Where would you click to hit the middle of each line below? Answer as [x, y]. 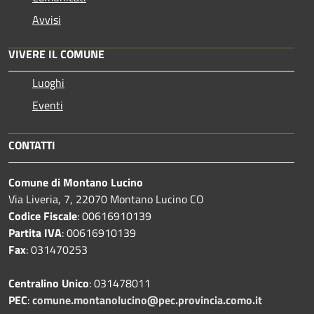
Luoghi [48, 83]
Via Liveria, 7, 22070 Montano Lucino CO [106, 199]
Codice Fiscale [43, 216]
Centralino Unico [49, 284]
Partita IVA [35, 233]
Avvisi [47, 20]
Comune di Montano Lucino [76, 183]
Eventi [48, 105]
